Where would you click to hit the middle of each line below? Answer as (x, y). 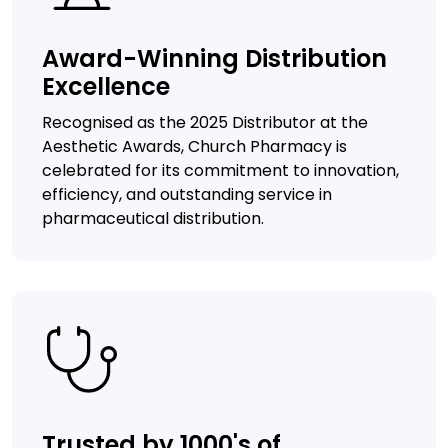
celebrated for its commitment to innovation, (220, 170)
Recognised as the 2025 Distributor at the (205, 122)
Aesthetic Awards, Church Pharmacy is (194, 146)
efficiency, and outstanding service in (187, 194)
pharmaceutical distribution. (153, 218)
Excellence (106, 86)
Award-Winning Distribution (214, 58)
